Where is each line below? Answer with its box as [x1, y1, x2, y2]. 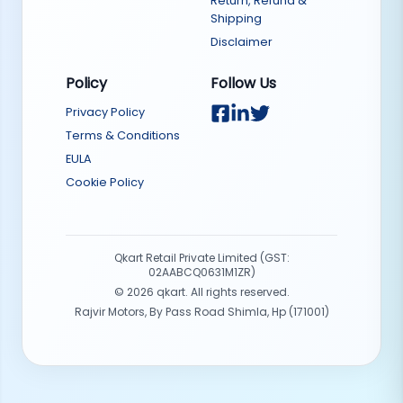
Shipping [210, 11, 262, 27]
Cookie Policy [66, 175, 144, 191]
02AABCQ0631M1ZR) [148, 264, 255, 281]
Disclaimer [210, 34, 273, 50]
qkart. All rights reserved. [153, 284, 290, 300]
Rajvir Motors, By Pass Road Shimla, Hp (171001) [74, 304, 329, 320]
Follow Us [210, 73, 276, 94]
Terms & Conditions [66, 128, 180, 144]
